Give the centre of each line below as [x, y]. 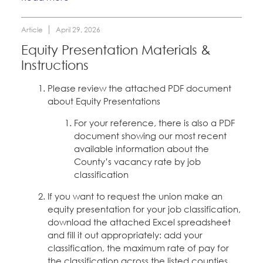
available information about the [141, 149]
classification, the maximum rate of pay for [138, 248]
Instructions [55, 65]
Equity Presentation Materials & [116, 50]
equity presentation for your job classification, [144, 209]
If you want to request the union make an [135, 196]
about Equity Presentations [104, 101]
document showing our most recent [150, 136]
